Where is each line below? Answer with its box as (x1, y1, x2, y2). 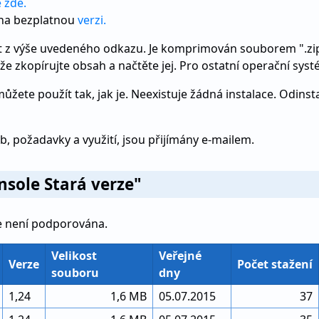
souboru (51, 265, 99, 281)
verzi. (78, 12, 106, 28)
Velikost (51, 248, 97, 263)
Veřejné (159, 248, 202, 263)
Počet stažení (237, 256, 313, 272)
